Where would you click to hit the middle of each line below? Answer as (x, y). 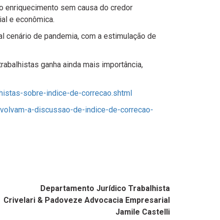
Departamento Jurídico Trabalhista (105, 188)
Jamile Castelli (143, 212)
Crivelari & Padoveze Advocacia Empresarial (87, 200)
